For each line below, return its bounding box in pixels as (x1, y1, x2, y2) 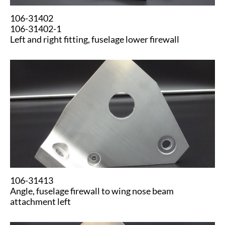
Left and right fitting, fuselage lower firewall (10, 34, 179, 45)
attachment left (10, 196, 71, 207)
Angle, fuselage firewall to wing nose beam (10, 185, 174, 196)
